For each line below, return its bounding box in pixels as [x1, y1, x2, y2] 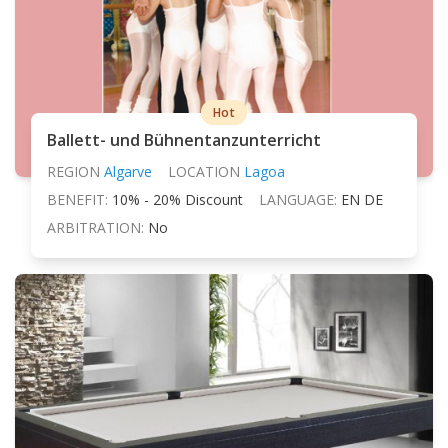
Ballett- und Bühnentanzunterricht [47, 128, 321, 151]
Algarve [104, 161, 152, 181]
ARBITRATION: [47, 217, 144, 237]
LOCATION [168, 161, 240, 181]
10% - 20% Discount [112, 189, 243, 209]
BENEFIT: [47, 189, 108, 209]
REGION [47, 161, 100, 181]
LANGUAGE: [259, 189, 337, 209]
